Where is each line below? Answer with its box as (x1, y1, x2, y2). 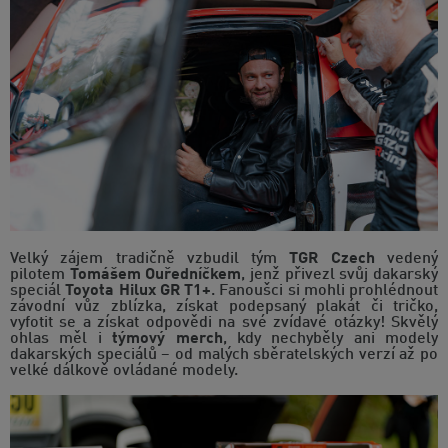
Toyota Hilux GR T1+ (65, 283, 211, 300)
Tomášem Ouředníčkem (69, 267, 242, 284)
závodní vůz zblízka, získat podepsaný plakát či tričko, (10, 299, 438, 316)
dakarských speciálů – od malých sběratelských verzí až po (10, 347, 438, 364)
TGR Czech (289, 251, 375, 268)
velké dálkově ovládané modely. (10, 363, 238, 380)
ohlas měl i (10, 331, 113, 348)
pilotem (10, 267, 70, 284)
